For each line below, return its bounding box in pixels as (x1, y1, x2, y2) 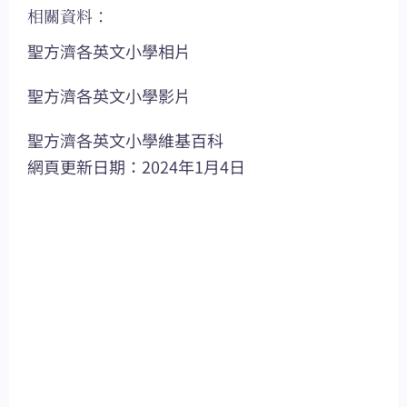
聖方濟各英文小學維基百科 (27, 128, 223, 153)
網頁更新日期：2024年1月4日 (27, 154, 245, 179)
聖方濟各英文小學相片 (27, 39, 191, 64)
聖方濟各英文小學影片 (27, 84, 191, 108)
